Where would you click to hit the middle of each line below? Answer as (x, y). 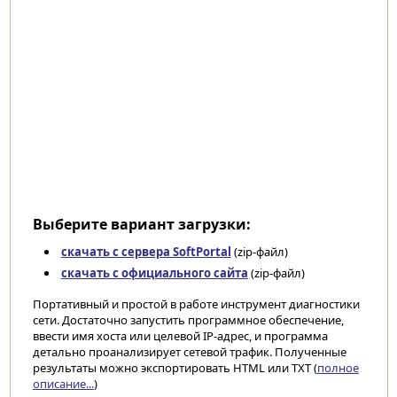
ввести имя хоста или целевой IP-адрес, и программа (180, 336)
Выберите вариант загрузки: (141, 224)
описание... (63, 384)
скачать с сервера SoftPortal (146, 252)
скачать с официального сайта (154, 273)
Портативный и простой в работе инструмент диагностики (196, 304)
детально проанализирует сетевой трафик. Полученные (189, 352)
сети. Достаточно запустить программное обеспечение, (188, 320)
